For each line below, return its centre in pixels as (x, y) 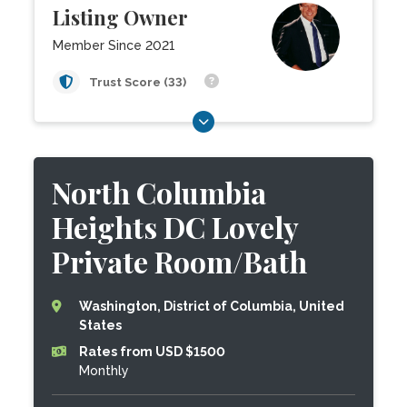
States (101, 325)
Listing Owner (121, 17)
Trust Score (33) (139, 82)
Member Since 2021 (114, 45)
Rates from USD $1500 (153, 352)
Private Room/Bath (180, 261)
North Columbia (159, 192)
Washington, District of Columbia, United (212, 306)
